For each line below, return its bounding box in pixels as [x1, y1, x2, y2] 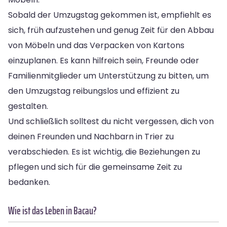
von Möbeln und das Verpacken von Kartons [8, 39, 184, 51]
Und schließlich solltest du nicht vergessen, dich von [8, 115, 214, 127]
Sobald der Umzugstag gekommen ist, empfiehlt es [8, 9, 211, 21]
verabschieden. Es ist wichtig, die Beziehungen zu [8, 145, 200, 158]
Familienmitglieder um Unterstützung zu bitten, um [8, 69, 209, 82]
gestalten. [8, 100, 48, 112]
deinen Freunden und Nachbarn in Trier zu [8, 130, 174, 142]
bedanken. [8, 176, 50, 188]
